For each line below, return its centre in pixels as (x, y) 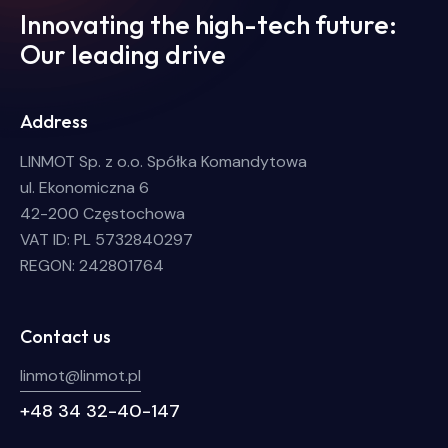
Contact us (65, 336)
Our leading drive (123, 54)
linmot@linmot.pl (80, 376)
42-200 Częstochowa (102, 214)
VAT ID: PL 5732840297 (106, 240)
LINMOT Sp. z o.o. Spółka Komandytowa (163, 162)
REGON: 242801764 (92, 266)
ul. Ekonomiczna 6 (84, 188)
